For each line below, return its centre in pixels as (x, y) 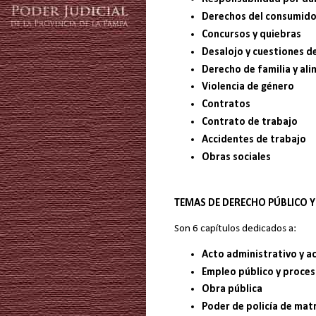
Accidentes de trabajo (254, 140)
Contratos (226, 105)
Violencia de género (248, 87)
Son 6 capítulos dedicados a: (235, 229)
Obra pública (232, 290)
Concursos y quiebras (251, 34)
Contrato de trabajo (249, 122)
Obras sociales (236, 157)
